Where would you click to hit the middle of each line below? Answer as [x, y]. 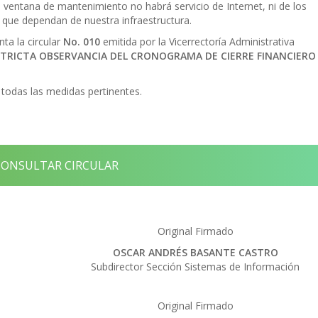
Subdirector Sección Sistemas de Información [196, 266]
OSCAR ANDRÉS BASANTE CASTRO [195, 252]
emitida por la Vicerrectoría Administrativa [197, 42]
